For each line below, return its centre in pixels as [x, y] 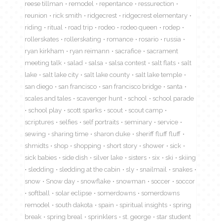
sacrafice [128, 51]
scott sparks [84, 110]
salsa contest [127, 62]
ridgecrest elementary [155, 15]
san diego [39, 86]
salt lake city [60, 74]
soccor [185, 181]
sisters [137, 157]
